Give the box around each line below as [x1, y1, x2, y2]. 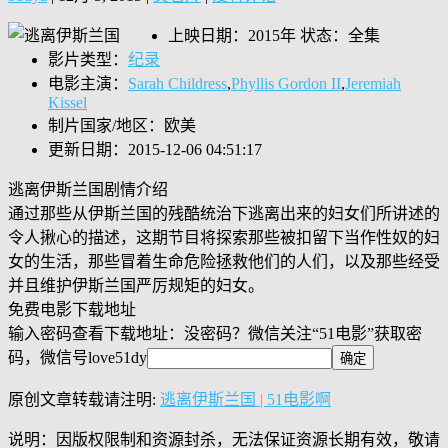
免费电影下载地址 [8, 300, 136, 318]
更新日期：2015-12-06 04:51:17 [48, 140, 262, 158]
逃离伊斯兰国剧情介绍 [8, 180, 168, 198]
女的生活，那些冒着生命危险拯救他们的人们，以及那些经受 [8, 252, 440, 270]
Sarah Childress [128, 74, 227, 92]
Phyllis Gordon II [231, 74, 341, 92]
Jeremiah [345, 74, 401, 92]
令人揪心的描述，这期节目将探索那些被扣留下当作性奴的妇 [8, 228, 440, 246]
